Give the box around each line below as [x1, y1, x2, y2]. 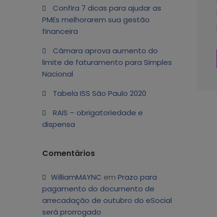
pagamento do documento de [42, 184, 155, 194]
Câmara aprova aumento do [53, 46, 158, 56]
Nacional [42, 69, 73, 79]
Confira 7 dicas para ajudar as [53, 3, 161, 13]
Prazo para [118, 172, 157, 182]
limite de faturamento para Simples [42, 57, 172, 67]
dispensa [42, 119, 75, 129]
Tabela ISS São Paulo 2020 [53, 88, 146, 98]
